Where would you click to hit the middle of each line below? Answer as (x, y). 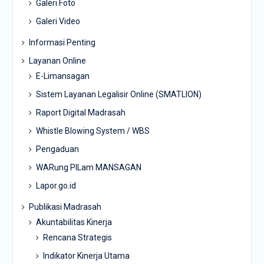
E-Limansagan (62, 76)
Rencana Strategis (77, 238)
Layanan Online (57, 61)
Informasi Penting (62, 43)
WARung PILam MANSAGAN (88, 168)
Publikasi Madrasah (65, 207)
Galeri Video (58, 22)
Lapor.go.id (56, 186)
